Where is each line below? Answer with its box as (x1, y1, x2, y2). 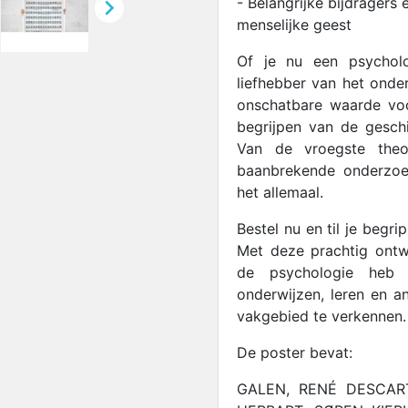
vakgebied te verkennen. (237, 307, 406, 326)
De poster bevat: (237, 343, 352, 362)
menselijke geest (237, 15, 352, 35)
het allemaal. (237, 183, 323, 202)
